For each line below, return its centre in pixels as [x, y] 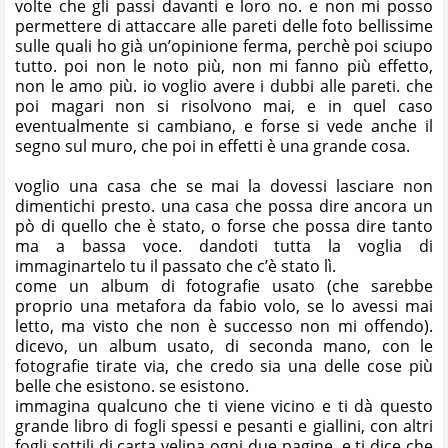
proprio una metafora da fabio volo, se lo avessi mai [224, 305]
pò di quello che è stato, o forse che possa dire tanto [224, 225]
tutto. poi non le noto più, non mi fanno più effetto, [224, 65]
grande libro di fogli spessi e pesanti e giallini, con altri [224, 425]
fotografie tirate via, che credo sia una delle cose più [224, 365]
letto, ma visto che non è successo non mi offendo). [224, 325]
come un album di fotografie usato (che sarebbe [224, 285]
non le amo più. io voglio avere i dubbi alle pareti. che [224, 85]
